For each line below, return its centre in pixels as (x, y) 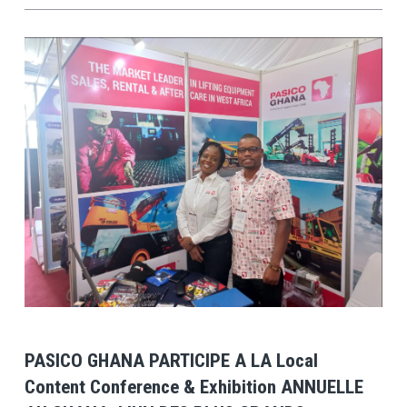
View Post (203, 262)
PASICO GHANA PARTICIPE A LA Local (171, 360)
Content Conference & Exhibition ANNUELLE (194, 387)
